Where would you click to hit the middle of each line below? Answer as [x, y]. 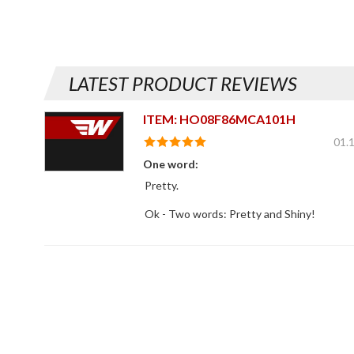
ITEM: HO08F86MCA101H [219, 119]
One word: [170, 164]
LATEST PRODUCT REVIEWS [183, 84]
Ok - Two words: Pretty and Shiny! [230, 214]
